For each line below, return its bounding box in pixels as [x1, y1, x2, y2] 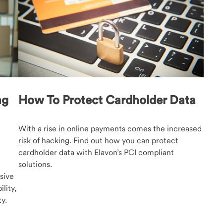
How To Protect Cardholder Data [18, 92, 196, 107]
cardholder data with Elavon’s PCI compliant [18, 147, 174, 157]
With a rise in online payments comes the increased [18, 123, 202, 133]
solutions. [18, 159, 53, 169]
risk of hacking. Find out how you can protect [18, 135, 179, 145]
